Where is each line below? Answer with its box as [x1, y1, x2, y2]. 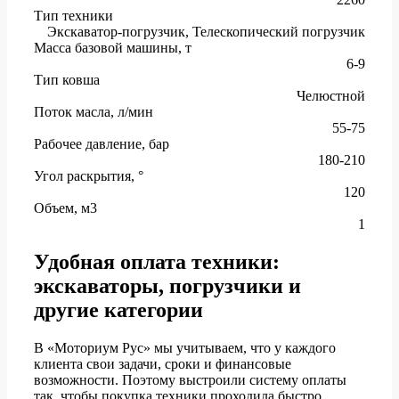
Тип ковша [34, 71, 100, 87]
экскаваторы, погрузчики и [34, 273, 301, 297]
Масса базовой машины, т [34, 39, 191, 55]
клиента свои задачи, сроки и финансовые [34, 355, 291, 371]
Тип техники [34, 7, 113, 23]
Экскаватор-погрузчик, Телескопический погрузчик [47, 23, 365, 39]
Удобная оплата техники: [34, 249, 280, 273]
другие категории [34, 297, 203, 322]
